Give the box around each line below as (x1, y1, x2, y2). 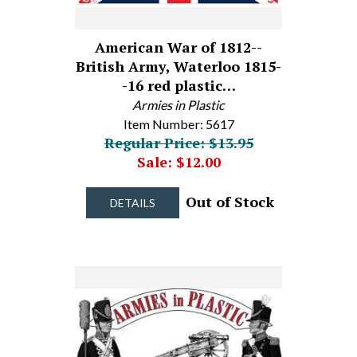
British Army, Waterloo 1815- (76, 57, 281, 76)
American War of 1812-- (95, 37, 262, 57)
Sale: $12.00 (136, 152, 221, 171)
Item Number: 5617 (123, 116, 234, 131)
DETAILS (109, 196, 155, 210)
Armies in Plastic (132, 97, 225, 112)
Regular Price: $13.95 (104, 133, 253, 152)
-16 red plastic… (121, 76, 236, 95)
